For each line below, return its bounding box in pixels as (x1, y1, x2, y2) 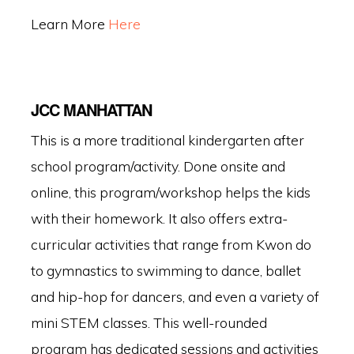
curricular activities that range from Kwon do (30, 235, 311, 253)
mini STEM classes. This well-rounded (30, 313, 267, 331)
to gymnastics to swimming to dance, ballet (30, 261, 301, 279)
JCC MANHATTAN (30, 97, 152, 121)
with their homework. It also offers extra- (30, 209, 288, 227)
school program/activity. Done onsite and (30, 156, 285, 175)
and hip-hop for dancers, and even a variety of (30, 287, 319, 305)
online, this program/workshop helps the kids (30, 183, 311, 201)
